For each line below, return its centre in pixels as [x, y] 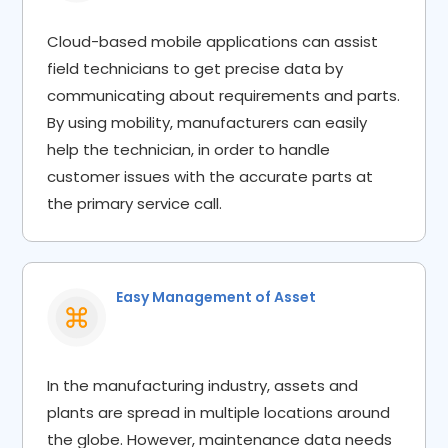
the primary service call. [135, 204]
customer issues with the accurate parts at [210, 177]
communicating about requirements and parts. [224, 96]
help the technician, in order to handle [189, 150]
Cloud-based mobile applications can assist [213, 42]
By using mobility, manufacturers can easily [207, 123]
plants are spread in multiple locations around [219, 413]
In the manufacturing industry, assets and [203, 386]
